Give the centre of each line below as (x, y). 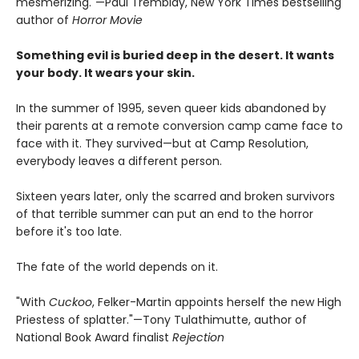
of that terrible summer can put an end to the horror (165, 214)
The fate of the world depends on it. (117, 266)
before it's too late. (69, 231)
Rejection (198, 337)
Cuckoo (71, 302)
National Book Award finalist (94, 337)
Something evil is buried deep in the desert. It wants (175, 55)
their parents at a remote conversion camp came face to (179, 125)
